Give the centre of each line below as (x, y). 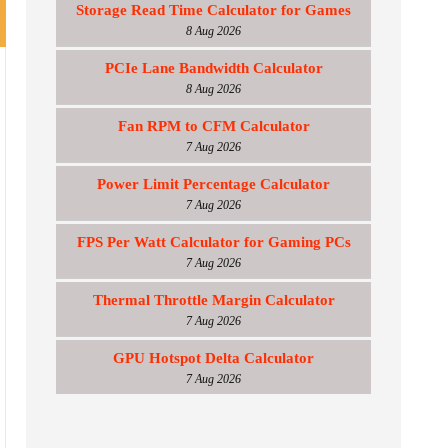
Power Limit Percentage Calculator (213, 184)
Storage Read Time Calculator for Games (213, 10)
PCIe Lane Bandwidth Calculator (213, 68)
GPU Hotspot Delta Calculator (213, 358)
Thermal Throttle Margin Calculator (213, 300)
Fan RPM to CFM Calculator (213, 126)
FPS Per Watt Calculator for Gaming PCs (213, 242)
